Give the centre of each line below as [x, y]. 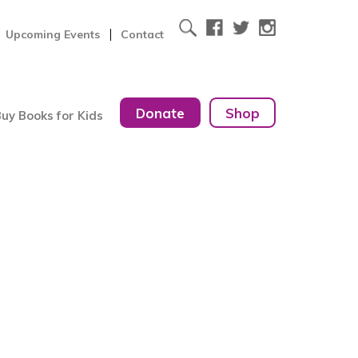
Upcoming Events [53, 34]
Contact [143, 34]
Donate [161, 113]
